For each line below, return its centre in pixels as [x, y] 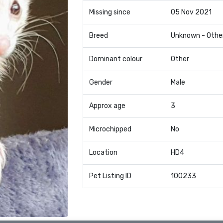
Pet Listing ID [110, 176]
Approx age [107, 106]
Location [103, 153]
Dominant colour [115, 59]
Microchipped [110, 129]
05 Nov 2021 [191, 12]
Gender [101, 82]
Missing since [110, 12]
